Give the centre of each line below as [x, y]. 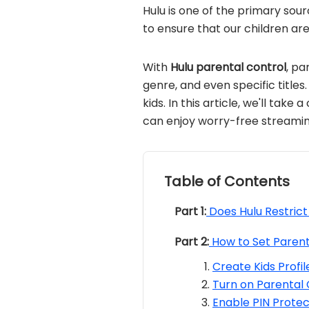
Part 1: [190, 211]
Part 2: [192, 242]
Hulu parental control [228, 67]
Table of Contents [227, 181]
